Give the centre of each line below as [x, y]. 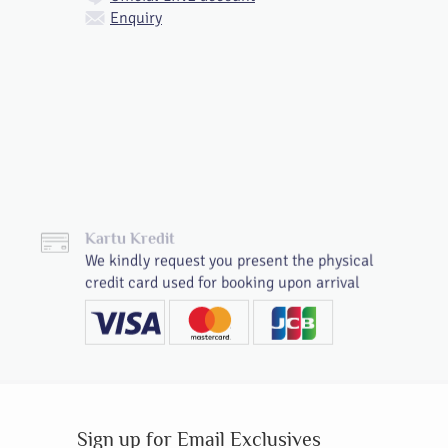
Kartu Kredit [130, 239]
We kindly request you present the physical [229, 261]
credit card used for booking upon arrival [222, 283]
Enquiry [136, 18]
